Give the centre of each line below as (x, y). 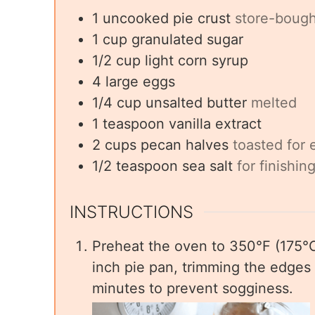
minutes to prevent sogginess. (193, 288)
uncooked (136, 18)
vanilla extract (215, 123)
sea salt (207, 166)
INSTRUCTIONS (131, 212)
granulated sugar (187, 39)
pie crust (202, 18)
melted (274, 102)
